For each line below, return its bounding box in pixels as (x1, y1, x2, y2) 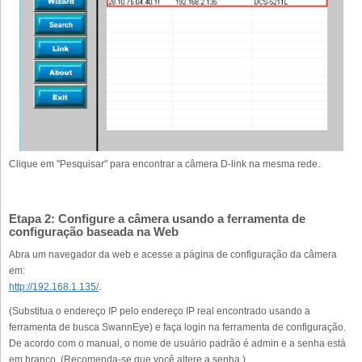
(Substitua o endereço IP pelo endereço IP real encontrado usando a (9, 305, 310, 317)
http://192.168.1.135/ (9, 280, 99, 293)
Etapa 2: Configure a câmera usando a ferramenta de (9, 211, 305, 225)
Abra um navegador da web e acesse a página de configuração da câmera (9, 248, 337, 260)
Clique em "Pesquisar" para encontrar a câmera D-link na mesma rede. (9, 158, 320, 170)
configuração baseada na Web (9, 224, 179, 238)
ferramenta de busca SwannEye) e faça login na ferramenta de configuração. (9, 321, 346, 333)
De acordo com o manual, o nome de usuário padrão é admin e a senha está (9, 337, 346, 349)
